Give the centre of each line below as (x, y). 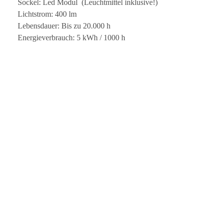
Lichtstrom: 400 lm (47, 14)
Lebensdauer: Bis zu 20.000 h (64, 26)
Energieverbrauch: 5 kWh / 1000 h (71, 37)
